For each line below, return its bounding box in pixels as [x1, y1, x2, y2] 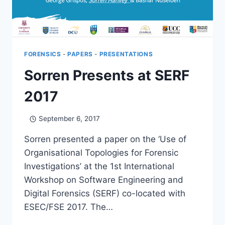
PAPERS [67, 50, 93, 58]
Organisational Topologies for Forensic [24, 148, 178, 158]
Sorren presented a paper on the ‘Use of [24, 134, 186, 145]
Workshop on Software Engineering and [24, 175, 183, 185]
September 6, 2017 [38, 115, 100, 123]
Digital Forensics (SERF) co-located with [24, 188, 185, 199]
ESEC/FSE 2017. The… [24, 202, 113, 212]
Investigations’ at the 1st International [24, 161, 174, 172]
